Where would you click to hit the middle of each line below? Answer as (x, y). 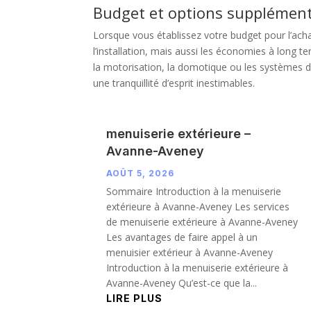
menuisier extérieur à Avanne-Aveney (190, 252)
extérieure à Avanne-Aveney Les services (198, 206)
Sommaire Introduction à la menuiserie (194, 191)
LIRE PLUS (135, 298)
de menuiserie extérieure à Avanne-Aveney (202, 221)
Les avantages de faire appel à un (182, 237)
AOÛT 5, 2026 (141, 173)
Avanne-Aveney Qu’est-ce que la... (182, 283)
